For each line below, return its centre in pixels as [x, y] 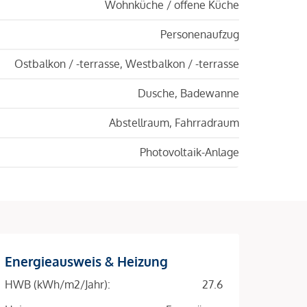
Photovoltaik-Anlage [189, 152]
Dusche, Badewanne [188, 93]
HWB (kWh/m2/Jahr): [58, 284]
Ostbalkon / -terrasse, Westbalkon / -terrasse [127, 63]
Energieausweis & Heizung [86, 261]
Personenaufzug [200, 34]
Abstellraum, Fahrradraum [174, 122]
